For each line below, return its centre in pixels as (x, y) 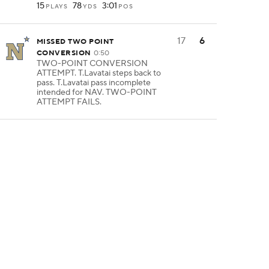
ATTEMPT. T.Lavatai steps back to (99, 73)
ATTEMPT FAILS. (69, 102)
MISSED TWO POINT (75, 42)
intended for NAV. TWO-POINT (97, 92)
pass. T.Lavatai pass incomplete (94, 83)
